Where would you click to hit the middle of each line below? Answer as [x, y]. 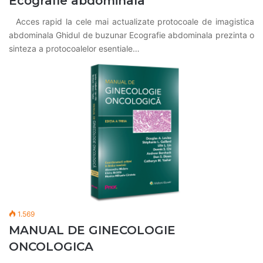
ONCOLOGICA [51, 247]
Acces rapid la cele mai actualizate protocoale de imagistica [131, 22]
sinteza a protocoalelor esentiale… [74, 49]
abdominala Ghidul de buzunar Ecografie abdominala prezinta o [131, 35]
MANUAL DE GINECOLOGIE [92, 230]
